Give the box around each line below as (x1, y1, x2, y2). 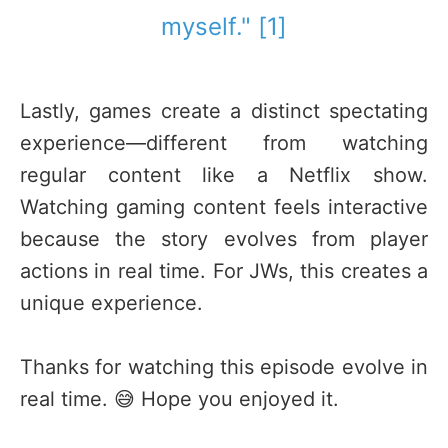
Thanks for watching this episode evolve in (20, 355, 428, 380)
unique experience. (20, 291, 203, 316)
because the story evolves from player (20, 227, 428, 252)
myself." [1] (161, 12, 287, 42)
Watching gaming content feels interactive (20, 195, 428, 220)
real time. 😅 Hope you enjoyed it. (20, 387, 339, 412)
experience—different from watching (20, 131, 428, 156)
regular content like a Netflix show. (20, 163, 428, 188)
